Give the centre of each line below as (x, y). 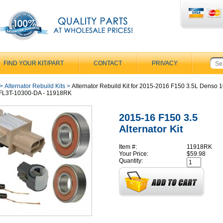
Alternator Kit (151, 129)
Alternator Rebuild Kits (35, 86)
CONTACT (108, 63)
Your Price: (134, 154)
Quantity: (131, 161)
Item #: (128, 147)
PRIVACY (165, 63)
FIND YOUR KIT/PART (34, 63)
